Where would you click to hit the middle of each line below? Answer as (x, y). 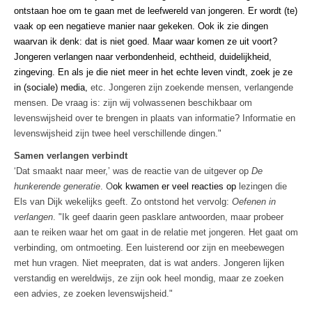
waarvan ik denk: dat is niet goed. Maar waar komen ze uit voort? (146, 42)
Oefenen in (254, 202)
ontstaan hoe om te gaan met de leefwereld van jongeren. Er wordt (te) (156, 11)
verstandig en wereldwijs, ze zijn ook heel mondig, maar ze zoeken (149, 279)
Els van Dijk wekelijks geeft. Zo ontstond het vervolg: (123, 202)
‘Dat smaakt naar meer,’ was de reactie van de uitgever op (133, 171)
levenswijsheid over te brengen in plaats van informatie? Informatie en (155, 118)
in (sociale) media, (52, 88)
